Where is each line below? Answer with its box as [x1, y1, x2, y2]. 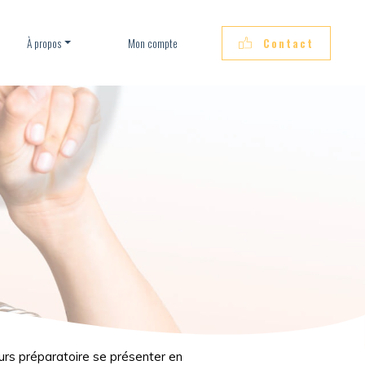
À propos [26, 34, 62, 51]
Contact [263, 34, 314, 51]
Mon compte [125, 34, 178, 51]
